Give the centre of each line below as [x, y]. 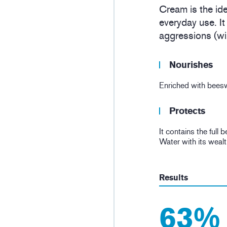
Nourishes [191, 65]
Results [174, 178]
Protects [187, 111]
